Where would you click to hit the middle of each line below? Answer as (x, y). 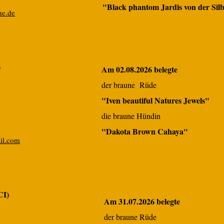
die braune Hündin (131, 116)
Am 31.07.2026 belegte (142, 201)
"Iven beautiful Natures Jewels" (155, 100)
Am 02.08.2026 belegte (139, 69)
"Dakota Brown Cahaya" (145, 131)
